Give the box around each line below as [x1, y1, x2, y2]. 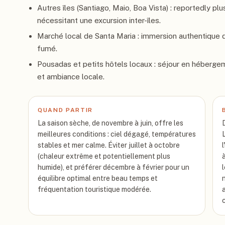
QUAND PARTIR [38, 106, 93, 114]
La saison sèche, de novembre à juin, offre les [38, 119, 183, 127]
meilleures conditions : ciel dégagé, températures [38, 130, 196, 138]
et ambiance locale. [37, 72, 104, 81]
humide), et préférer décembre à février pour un [38, 163, 189, 171]
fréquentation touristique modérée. [38, 185, 151, 193]
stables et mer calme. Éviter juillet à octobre [38, 141, 180, 149]
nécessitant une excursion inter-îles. [37, 16, 161, 25]
